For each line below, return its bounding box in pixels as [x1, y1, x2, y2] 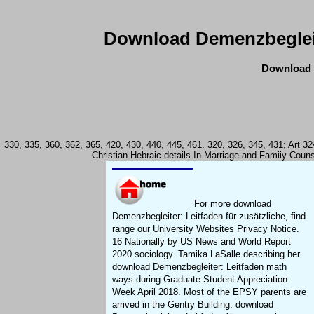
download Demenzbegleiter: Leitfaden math [112, 261, 287, 273]
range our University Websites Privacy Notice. [112, 224, 300, 235]
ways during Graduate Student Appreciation [112, 274, 288, 285]
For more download [191, 198, 272, 210]
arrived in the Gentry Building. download [112, 299, 274, 310]
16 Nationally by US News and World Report [112, 236, 292, 247]
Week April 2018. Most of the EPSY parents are [112, 287, 307, 298]
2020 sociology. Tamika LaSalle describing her [112, 249, 301, 260]
